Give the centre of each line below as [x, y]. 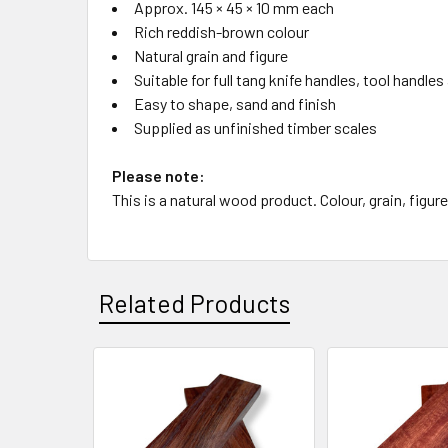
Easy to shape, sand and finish [235, 103]
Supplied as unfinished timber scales [255, 127]
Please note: [158, 175]
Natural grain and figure [211, 55]
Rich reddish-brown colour [221, 31]
